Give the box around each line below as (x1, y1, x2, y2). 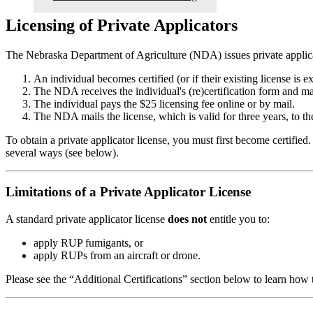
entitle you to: (207, 212, 270, 225)
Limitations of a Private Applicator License (6, 184, 251, 200)
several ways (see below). (6, 146, 119, 159)
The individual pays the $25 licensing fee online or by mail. (34, 97, 295, 110)
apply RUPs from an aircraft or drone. (34, 249, 201, 261)
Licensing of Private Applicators (6, 15, 238, 34)
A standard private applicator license (6, 212, 168, 225)
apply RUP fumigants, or (34, 236, 143, 249)
